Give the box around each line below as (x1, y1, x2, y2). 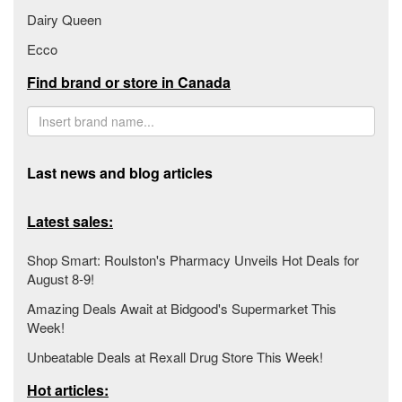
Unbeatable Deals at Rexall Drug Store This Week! (27, 346, 323, 366)
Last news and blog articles (27, 162, 213, 183)
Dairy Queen (27, 9, 101, 29)
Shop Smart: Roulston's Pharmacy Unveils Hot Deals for (27, 249, 359, 269)
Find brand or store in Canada (27, 71, 231, 92)
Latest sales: (27, 210, 113, 232)
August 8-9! (27, 268, 94, 288)
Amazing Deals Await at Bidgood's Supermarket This (27, 298, 336, 318)
